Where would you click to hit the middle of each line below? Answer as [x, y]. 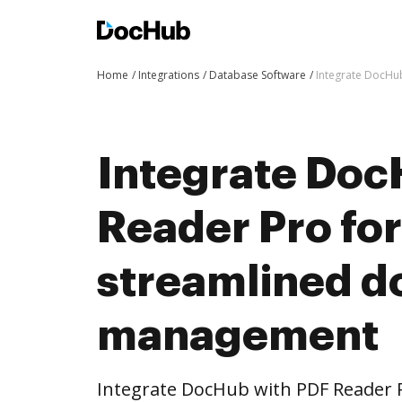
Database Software [258, 75]
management [238, 336]
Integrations [169, 75]
